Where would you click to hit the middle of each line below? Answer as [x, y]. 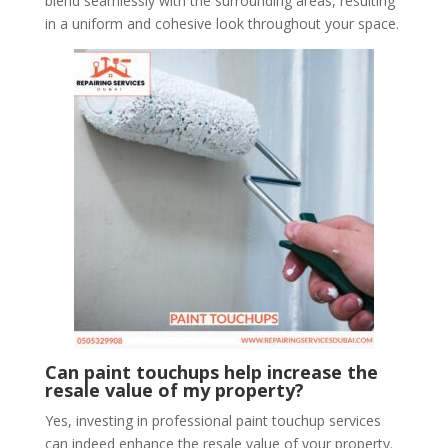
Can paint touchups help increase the [211, 372]
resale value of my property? [174, 390]
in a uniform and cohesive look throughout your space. [221, 23]
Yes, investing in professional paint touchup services [212, 420]
